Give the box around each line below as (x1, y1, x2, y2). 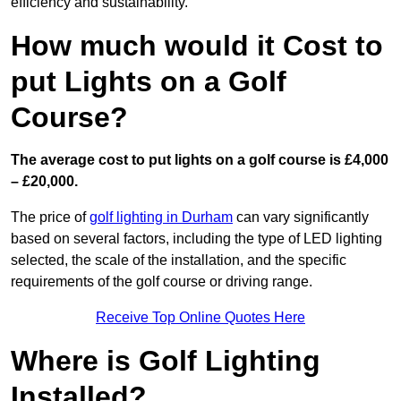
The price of (11, 209, 90, 226)
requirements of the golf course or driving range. (11, 274, 312, 290)
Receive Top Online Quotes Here (96, 310, 305, 326)
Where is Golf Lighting (11, 345, 320, 378)
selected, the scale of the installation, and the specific (11, 252, 346, 269)
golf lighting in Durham (90, 209, 233, 226)
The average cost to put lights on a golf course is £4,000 (11, 152, 388, 168)
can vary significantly (233, 209, 369, 226)
